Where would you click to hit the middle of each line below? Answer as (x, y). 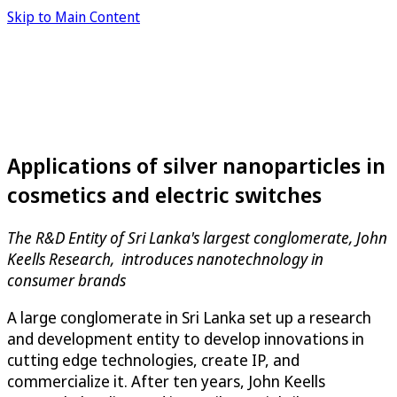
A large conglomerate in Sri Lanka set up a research (189, 317)
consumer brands (66, 280)
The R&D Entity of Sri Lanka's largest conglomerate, (182, 237)
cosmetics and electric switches (164, 194)
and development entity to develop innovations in (186, 338)
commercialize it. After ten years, (128, 381)
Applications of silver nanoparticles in (196, 165)
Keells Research (59, 258)
